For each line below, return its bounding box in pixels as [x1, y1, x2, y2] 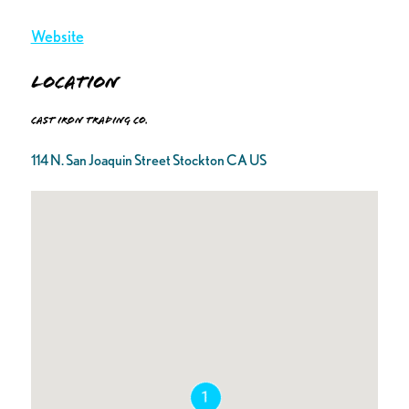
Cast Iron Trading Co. [30, 114, 148, 128]
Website [30, 26, 84, 47]
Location [30, 70, 120, 93]
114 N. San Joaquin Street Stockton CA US [30, 151, 267, 169]
